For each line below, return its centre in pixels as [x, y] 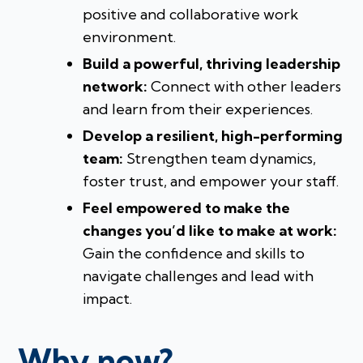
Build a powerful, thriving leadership [212, 64]
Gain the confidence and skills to [194, 254]
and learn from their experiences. [198, 109]
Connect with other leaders [245, 87]
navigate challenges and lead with [199, 276]
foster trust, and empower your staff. [211, 181]
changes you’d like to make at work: [210, 231]
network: [115, 87]
